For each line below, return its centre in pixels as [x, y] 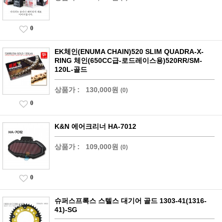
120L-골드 [71, 69]
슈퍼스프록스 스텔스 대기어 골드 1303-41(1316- [131, 201]
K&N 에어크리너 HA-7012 [95, 126]
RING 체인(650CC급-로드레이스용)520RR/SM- [128, 60]
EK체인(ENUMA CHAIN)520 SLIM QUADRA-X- [129, 52]
